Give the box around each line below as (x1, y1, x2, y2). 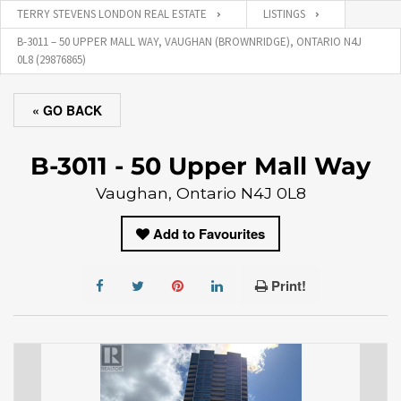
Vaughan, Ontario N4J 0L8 (95, 183, 306, 202)
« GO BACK (32, 101, 102, 119)
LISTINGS (263, 6, 305, 21)
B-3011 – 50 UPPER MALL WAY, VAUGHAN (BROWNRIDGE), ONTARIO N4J (17, 34, 362, 49)
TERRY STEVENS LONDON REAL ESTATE (17, 6, 207, 21)
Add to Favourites (153, 224, 265, 243)
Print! (270, 276, 306, 295)
